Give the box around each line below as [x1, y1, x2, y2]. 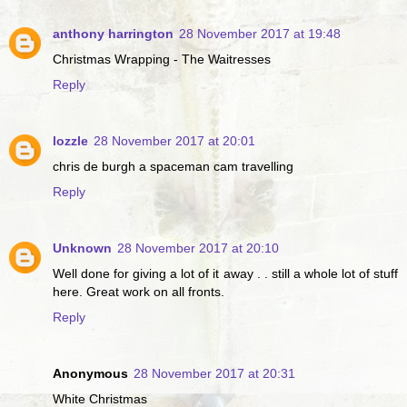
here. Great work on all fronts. [53, 284, 224, 300]
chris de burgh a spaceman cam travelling [53, 159, 293, 174]
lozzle [53, 134, 88, 149]
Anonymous [53, 366, 128, 382]
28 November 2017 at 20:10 [117, 241, 279, 256]
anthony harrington [53, 26, 174, 42]
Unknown [53, 241, 112, 256]
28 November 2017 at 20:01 [94, 134, 255, 149]
